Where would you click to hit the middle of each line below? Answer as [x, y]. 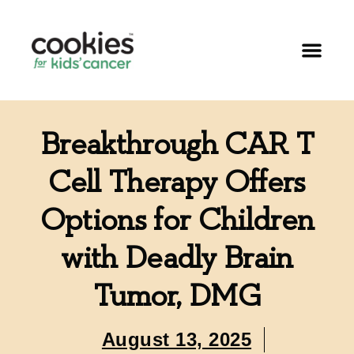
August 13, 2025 [177, 339]
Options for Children [177, 220]
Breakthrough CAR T [177, 144]
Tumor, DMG [177, 296]
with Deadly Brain [177, 258]
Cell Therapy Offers [177, 182]
